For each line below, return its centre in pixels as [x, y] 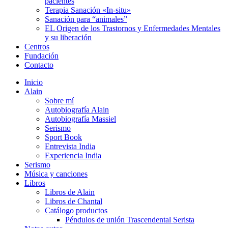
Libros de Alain [70, 192]
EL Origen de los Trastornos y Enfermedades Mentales [133, 28]
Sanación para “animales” [86, 19]
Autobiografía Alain [77, 110]
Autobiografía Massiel [80, 119]
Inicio [34, 82]
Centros [37, 47]
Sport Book [63, 137]
